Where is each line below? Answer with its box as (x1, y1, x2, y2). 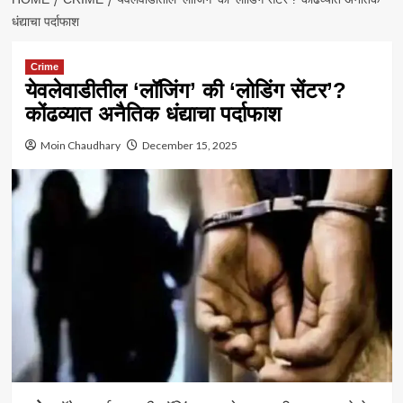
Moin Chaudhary (40, 139, 121, 153)
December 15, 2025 (141, 139, 237, 153)
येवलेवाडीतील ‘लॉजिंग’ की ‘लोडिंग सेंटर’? (24, 78, 346, 103)
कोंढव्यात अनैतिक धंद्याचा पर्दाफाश (24, 102, 282, 127)
